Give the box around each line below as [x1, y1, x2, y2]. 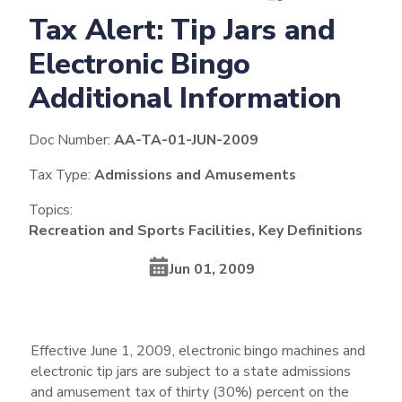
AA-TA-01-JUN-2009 [114, 129, 258, 150]
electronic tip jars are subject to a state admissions [30, 361, 351, 381]
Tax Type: [29, 164, 91, 185]
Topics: [29, 199, 73, 220]
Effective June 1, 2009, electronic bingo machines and [30, 340, 365, 361]
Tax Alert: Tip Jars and [29, 10, 336, 49]
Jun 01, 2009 [169, 258, 255, 279]
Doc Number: [29, 129, 110, 150]
